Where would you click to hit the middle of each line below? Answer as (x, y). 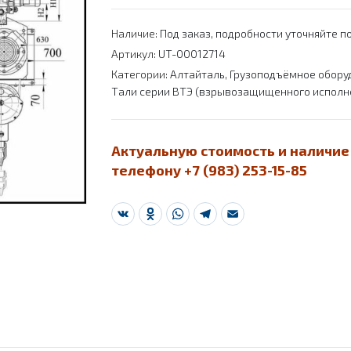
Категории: (140, 74)
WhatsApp (207, 219)
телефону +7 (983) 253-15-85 (209, 170)
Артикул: (134, 54)
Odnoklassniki (188, 219)
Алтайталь (197, 74)
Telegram (231, 219)
